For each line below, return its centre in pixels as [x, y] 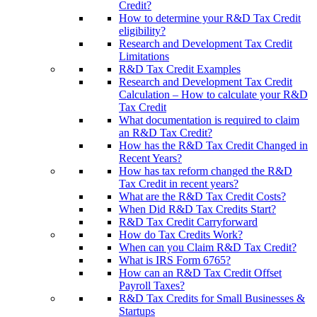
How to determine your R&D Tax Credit [210, 18]
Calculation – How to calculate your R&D [213, 94]
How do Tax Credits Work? [181, 235]
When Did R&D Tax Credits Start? [197, 209]
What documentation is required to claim [209, 120]
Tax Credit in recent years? [179, 184]
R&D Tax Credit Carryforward [188, 222]
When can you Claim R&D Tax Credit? [208, 247]
